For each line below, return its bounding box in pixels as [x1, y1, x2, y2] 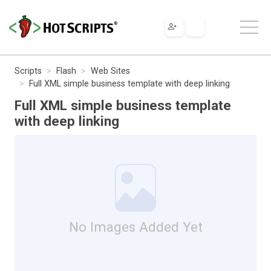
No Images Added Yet [68, 218, 203, 235]
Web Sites [91, 65, 130, 76]
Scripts [15, 65, 42, 76]
